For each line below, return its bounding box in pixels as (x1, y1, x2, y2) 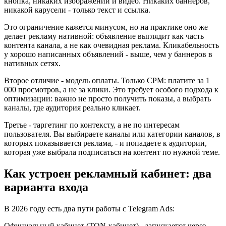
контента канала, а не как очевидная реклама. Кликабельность (4, 40, 219, 49)
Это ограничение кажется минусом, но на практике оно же (4, 22, 208, 31)
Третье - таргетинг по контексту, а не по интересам (4, 120, 180, 129)
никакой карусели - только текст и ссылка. (4, 5, 150, 14)
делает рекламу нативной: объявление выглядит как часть (4, 31, 204, 40)
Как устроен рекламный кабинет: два (4, 166, 211, 180)
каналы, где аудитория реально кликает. (4, 103, 141, 112)
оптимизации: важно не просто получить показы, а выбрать (4, 94, 211, 103)
